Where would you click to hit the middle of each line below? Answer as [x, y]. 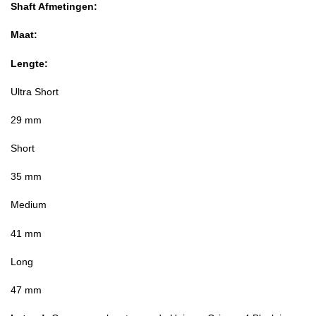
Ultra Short [35, 91]
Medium [29, 205]
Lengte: [29, 63]
